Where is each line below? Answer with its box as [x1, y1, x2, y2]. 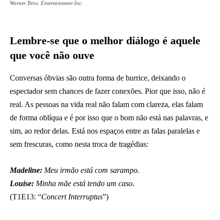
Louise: [10, 179, 34, 188]
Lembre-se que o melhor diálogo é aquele [10, 34, 200, 47]
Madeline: [10, 165, 42, 174]
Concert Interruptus [41, 192, 103, 201]
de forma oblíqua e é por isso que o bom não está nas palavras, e [10, 113, 208, 122]
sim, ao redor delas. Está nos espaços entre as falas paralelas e [10, 126, 200, 135]
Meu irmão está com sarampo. [42, 165, 139, 174]
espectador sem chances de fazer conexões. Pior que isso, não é [10, 86, 205, 95]
